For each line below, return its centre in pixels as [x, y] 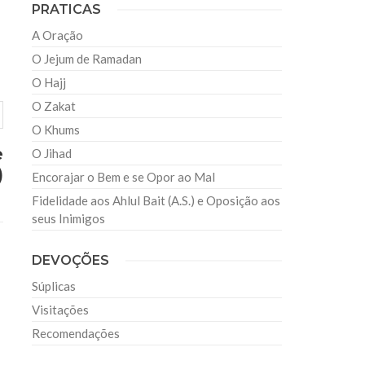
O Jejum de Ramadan [87, 59]
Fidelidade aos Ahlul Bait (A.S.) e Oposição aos [156, 201]
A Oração [58, 35]
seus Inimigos [69, 219]
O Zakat [54, 106]
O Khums [56, 130]
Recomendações [76, 334]
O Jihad [52, 154]
